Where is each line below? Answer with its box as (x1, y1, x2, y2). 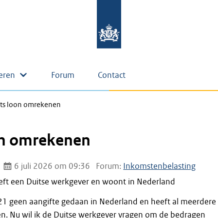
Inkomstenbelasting (123, 161, 196, 171)
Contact (98, 70, 126, 80)
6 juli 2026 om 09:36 (12, 161, 91, 171)
